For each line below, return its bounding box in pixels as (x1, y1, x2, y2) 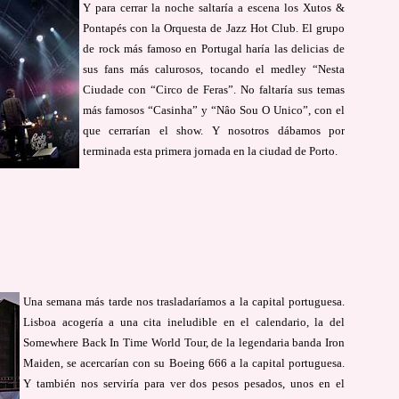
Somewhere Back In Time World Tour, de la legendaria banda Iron (23, 335, 346, 349)
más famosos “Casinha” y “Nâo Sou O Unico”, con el (83, 102, 346, 117)
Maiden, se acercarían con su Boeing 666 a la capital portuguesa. (23, 355, 346, 370)
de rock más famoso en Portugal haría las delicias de (83, 41, 346, 55)
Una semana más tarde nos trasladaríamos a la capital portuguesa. (23, 294, 346, 308)
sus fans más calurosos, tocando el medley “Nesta (83, 61, 346, 76)
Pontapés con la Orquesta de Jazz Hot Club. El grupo (83, 20, 346, 35)
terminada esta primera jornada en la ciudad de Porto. (83, 143, 338, 158)
